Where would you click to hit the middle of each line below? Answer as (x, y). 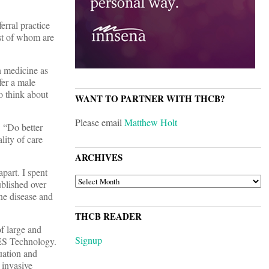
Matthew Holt (151, 122)
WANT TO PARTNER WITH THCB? (150, 99)
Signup (89, 240)
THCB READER (108, 216)
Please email (100, 122)
